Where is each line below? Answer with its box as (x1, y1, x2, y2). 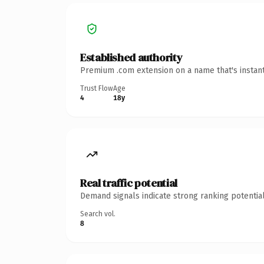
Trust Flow (80, 84, 113, 93)
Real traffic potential (80, 175, 177, 190)
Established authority (80, 49, 183, 65)
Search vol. (80, 209, 115, 218)
